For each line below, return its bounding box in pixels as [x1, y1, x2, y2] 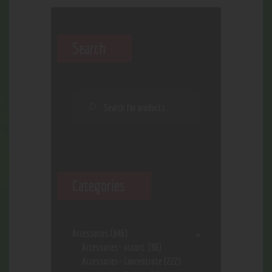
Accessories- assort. [81, 242, 146, 253]
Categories [72, 176, 125, 195]
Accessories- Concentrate [81, 256, 162, 267]
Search [72, 39, 106, 58]
